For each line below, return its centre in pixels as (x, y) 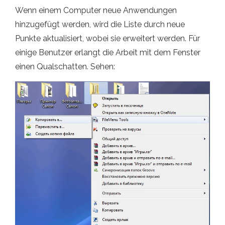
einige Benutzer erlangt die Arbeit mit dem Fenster (108, 53)
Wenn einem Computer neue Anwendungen (96, 11)
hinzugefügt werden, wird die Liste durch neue (100, 25)
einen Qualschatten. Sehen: (65, 67)
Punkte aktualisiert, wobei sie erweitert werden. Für (107, 39)
